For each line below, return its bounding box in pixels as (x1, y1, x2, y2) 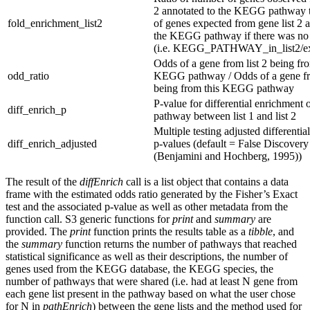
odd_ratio (8, 70, 49, 82)
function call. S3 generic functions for (6, 213, 172, 226)
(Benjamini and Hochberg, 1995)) (154, 150, 302, 163)
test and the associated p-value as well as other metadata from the (6, 201, 288, 213)
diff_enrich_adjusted (8, 138, 97, 150)
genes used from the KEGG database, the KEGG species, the (6, 263, 273, 275)
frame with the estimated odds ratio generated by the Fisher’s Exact (6, 188, 298, 201)
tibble (248, 226, 273, 238)
